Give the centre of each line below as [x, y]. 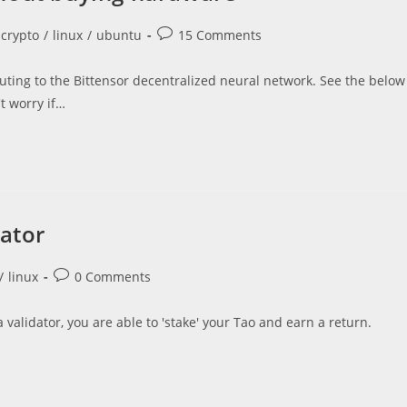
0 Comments [113, 277]
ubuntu [119, 35]
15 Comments [220, 35]
